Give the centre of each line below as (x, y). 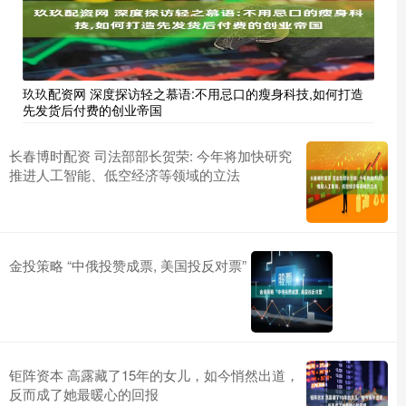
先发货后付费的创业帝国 (92, 110)
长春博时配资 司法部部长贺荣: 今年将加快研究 (150, 156)
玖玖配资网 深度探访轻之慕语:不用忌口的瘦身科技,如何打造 (193, 94)
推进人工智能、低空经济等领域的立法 (125, 175)
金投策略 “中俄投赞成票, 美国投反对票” (128, 266)
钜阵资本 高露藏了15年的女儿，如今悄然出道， (154, 375)
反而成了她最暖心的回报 (84, 394)
